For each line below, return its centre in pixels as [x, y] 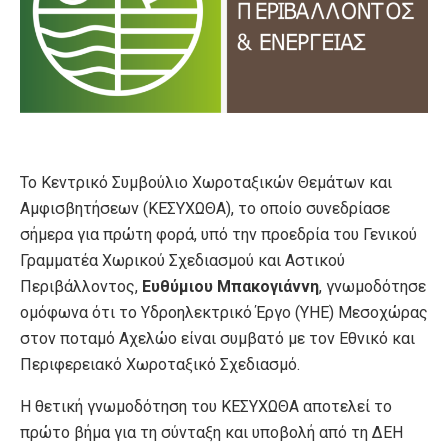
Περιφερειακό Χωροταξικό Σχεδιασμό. [160, 364]
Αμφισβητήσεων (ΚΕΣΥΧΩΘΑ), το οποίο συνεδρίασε [205, 208]
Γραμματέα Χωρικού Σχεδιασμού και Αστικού [182, 260]
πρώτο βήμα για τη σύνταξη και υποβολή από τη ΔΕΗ [211, 432]
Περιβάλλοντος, [81, 286]
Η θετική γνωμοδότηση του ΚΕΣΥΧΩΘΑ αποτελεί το [206, 406]
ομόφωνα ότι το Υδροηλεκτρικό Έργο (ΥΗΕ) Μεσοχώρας [224, 312]
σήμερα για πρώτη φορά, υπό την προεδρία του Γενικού [218, 234]
